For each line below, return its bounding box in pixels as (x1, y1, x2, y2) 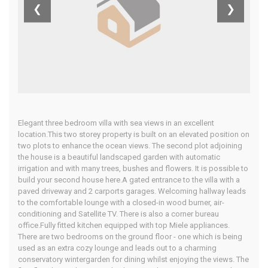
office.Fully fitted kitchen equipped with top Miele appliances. (18, 221, 230, 230)
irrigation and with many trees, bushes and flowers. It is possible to (18, 164, 248, 173)
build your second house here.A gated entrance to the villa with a (18, 175, 240, 185)
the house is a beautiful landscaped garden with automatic (18, 153, 220, 162)
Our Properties (129, 57, 178, 67)
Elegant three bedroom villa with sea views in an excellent (18, 118, 214, 128)
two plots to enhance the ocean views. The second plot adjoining (18, 141, 242, 151)
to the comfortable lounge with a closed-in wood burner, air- (18, 198, 224, 208)
